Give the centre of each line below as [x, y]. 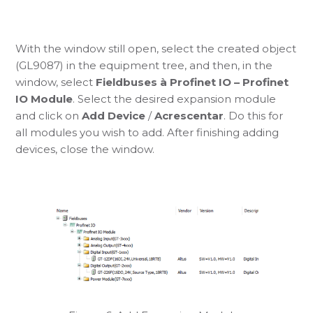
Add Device [114, 115]
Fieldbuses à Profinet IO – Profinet [192, 82]
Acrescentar [189, 115]
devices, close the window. [85, 149]
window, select [56, 82]
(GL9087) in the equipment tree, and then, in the [144, 65]
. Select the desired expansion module [175, 99]
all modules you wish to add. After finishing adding [147, 132]
